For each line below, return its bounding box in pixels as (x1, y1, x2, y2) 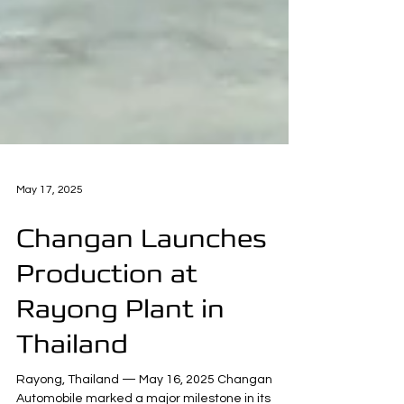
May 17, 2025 (16, 264, 83, 277)
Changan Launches (16, 304, 267, 335)
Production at (16, 339, 197, 370)
